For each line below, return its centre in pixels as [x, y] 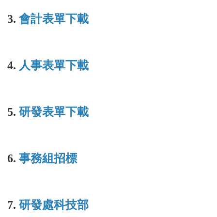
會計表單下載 [54, 19]
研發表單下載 [54, 112]
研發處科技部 [54, 205]
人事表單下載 [54, 65]
